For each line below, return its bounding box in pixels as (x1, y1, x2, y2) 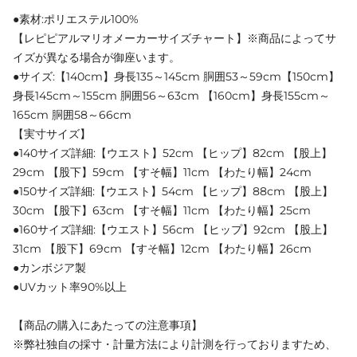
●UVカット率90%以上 (13, 279, 127, 294)
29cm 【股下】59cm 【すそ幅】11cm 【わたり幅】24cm (13, 164, 312, 179)
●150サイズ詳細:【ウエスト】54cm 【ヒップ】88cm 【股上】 (13, 183, 333, 198)
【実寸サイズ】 (13, 126, 91, 141)
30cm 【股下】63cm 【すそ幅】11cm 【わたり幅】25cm (13, 202, 311, 218)
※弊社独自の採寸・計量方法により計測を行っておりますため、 (13, 336, 336, 351)
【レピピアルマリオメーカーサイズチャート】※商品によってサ (13, 30, 336, 45)
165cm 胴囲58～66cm (13, 107, 131, 122)
